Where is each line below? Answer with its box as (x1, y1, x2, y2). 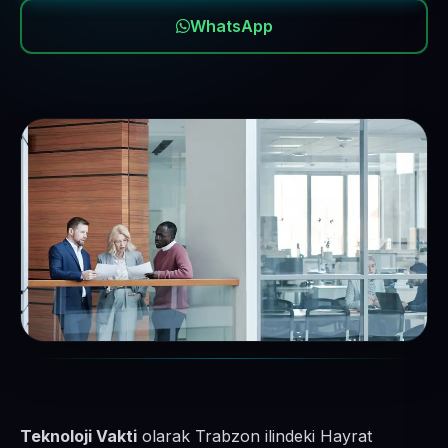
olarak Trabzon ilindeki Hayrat (137, 426, 372, 446)
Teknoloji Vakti (20, 426, 137, 446)
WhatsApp (189, 16, 273, 36)
